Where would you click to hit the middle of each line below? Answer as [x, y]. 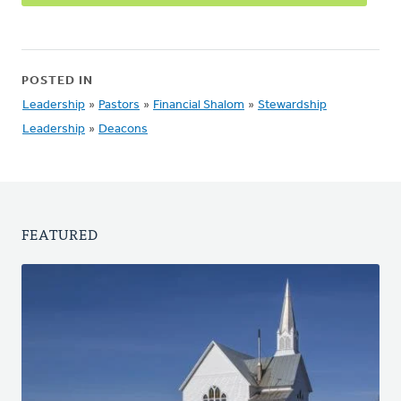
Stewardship [292, 105]
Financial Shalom [199, 105]
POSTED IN [57, 81]
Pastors [119, 105]
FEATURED [60, 234]
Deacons [123, 129]
